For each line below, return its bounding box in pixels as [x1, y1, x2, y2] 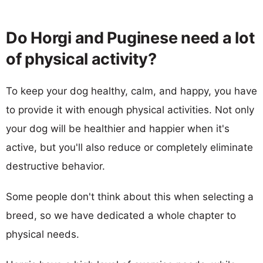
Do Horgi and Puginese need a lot [6, 28, 255, 48]
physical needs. [6, 228, 79, 240]
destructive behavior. [6, 160, 105, 172]
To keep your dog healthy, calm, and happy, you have [6, 85, 257, 97]
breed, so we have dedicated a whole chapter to [6, 209, 236, 221]
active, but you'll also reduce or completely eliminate [6, 141, 253, 153]
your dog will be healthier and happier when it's [6, 122, 230, 134]
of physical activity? [6, 49, 157, 69]
